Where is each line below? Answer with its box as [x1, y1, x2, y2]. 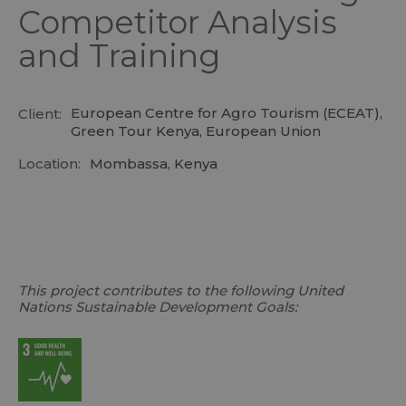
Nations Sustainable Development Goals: [18, 298, 297, 316]
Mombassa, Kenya [90, 155, 217, 173]
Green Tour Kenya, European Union [71, 122, 321, 140]
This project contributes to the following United [18, 282, 343, 300]
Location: [18, 155, 81, 173]
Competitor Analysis [18, 3, 337, 43]
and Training [18, 36, 220, 76]
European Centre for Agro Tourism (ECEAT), [71, 104, 382, 122]
